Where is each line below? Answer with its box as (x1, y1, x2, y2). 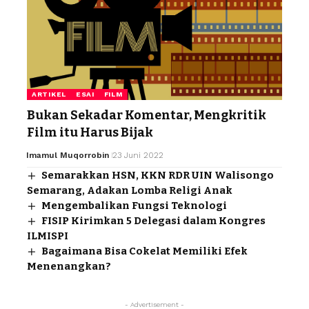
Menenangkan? (27, 259, 111, 272)
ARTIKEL (32, 90, 66, 98)
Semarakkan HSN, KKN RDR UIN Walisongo (41, 168, 275, 181)
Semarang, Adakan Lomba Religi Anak (27, 183, 232, 197)
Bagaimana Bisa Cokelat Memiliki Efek (41, 244, 248, 257)
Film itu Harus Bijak (27, 124, 153, 140)
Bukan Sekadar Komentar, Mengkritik (27, 107, 266, 123)
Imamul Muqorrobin (26, 150, 109, 160)
